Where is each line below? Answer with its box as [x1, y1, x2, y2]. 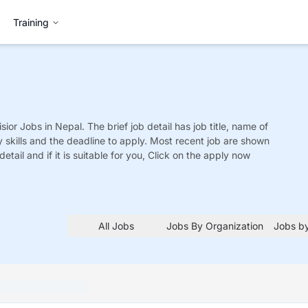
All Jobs [98, 219, 135, 232]
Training [13, 16, 49, 28]
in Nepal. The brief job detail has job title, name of [45, 120, 268, 132]
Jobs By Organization [166, 219, 263, 232]
